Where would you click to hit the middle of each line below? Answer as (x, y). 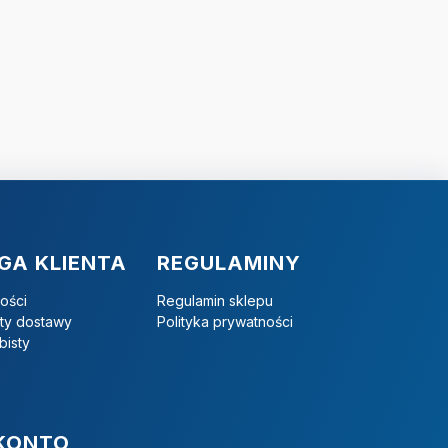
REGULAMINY (229, 262)
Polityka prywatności (225, 321)
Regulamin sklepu (215, 300)
